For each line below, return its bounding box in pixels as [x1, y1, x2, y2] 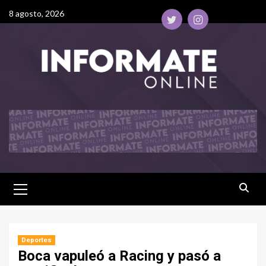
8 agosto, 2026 [9, 8, 64, 18]
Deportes [21, 236, 52, 245]
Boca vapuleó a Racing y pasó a [18, 248, 221, 265]
